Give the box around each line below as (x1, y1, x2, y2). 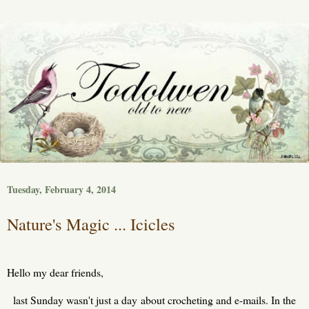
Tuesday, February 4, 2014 (7, 182, 116, 197)
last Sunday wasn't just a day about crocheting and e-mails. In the (13, 292, 296, 308)
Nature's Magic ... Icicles (7, 212, 175, 236)
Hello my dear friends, (7, 265, 103, 280)
